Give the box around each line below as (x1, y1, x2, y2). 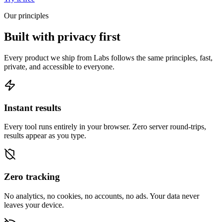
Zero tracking (4, 171, 60, 182)
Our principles (4, 11, 49, 20)
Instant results (4, 102, 61, 113)
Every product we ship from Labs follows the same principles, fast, (4, 53, 213, 62)
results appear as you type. (4, 131, 86, 140)
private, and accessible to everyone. (4, 62, 114, 71)
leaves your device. (4, 200, 64, 209)
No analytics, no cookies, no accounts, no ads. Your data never (4, 191, 199, 200)
